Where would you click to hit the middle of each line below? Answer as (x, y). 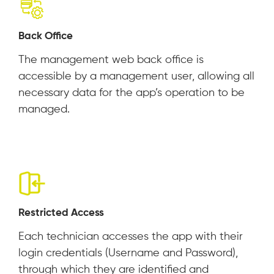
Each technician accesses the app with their (131, 237)
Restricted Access (61, 213)
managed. (44, 110)
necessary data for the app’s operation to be (131, 93)
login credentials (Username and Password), (128, 254)
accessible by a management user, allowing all (136, 77)
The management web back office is (111, 60)
